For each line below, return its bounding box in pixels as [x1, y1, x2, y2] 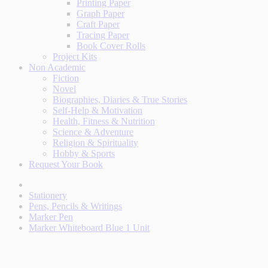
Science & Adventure [53, 127, 133, 137]
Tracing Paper [77, 30, 129, 40]
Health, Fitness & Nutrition [53, 116, 155, 126]
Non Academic [29, 62, 86, 72]
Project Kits [53, 51, 97, 62]
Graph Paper [77, 8, 124, 19]
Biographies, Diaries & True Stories [53, 95, 187, 105]
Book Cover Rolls [77, 41, 145, 51]
